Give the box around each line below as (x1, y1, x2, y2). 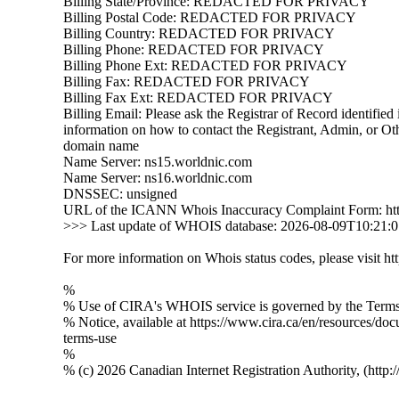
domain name (63, 138, 139, 153)
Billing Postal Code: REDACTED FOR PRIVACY (63, 10, 356, 25)
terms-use (63, 330, 117, 346)
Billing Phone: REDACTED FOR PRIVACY (63, 42, 324, 57)
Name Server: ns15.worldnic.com (63, 154, 252, 169)
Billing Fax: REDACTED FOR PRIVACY (63, 74, 310, 89)
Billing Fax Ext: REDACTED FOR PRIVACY (63, 90, 333, 105)
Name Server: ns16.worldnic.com (63, 170, 252, 185)
